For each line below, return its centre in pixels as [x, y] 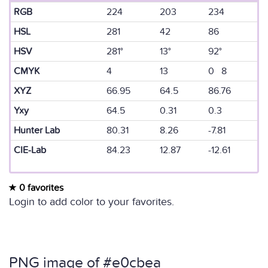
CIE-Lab [30, 150]
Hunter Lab [37, 130]
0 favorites [40, 188]
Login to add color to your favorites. [92, 202]
